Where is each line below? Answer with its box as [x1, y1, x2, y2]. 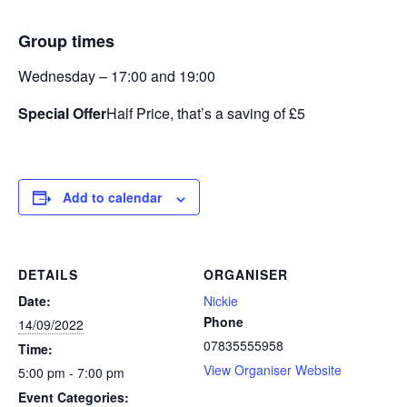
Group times [18, 28, 114, 53]
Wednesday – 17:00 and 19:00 [18, 65, 215, 87]
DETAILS [18, 265, 78, 284]
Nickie [203, 292, 238, 311]
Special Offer [18, 103, 106, 124]
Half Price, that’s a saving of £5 [106, 103, 305, 124]
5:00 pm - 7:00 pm [18, 363, 124, 382]
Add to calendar [63, 188, 162, 207]
